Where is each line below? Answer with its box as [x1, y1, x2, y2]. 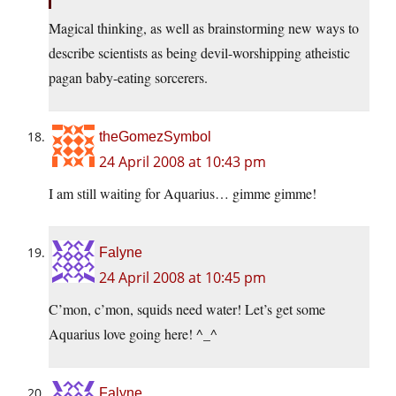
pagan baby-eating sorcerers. [49, 68, 208, 88]
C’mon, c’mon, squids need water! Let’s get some [49, 300, 325, 319]
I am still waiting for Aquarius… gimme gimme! [49, 184, 316, 203]
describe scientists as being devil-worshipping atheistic [49, 43, 350, 63]
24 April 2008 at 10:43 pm [99, 152, 266, 172]
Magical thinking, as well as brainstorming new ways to [49, 19, 359, 38]
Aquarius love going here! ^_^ [49, 324, 217, 344]
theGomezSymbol [99, 129, 211, 145]
